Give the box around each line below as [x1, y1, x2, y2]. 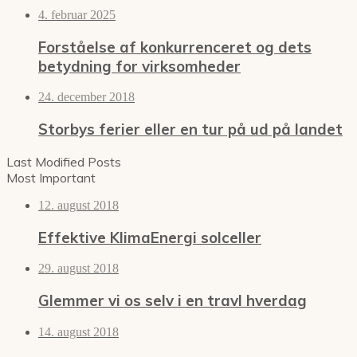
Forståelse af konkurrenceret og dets [38, 37, 312, 57]
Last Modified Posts [6, 153, 121, 170]
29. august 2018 [38, 261, 119, 276]
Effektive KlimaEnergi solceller [38, 227, 261, 247]
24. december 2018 [38, 90, 135, 104]
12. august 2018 [38, 198, 119, 212]
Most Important [6, 169, 96, 186]
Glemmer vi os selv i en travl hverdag [38, 291, 307, 311]
